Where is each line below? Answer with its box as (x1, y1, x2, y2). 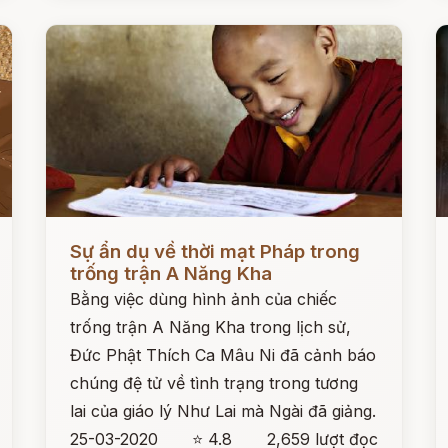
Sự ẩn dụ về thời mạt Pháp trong (70, 240, 361, 263)
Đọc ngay (46, 226, 120, 246)
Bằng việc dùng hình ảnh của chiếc (70, 289, 338, 309)
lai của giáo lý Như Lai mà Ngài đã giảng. (70, 401, 377, 421)
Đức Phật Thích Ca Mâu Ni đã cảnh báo (70, 345, 377, 365)
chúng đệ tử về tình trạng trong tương (70, 373, 359, 393)
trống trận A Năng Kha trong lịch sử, (70, 317, 352, 337)
